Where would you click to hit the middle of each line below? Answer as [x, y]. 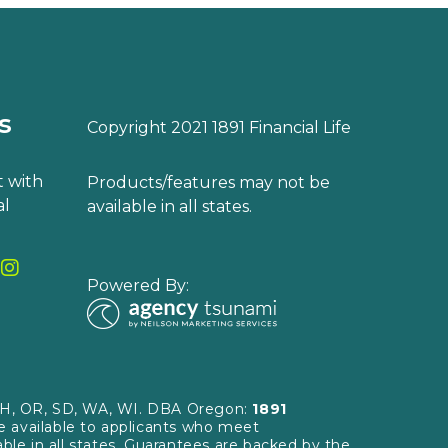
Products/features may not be [209, 182]
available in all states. [170, 206]
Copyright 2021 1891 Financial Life [219, 127]
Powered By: [138, 285]
